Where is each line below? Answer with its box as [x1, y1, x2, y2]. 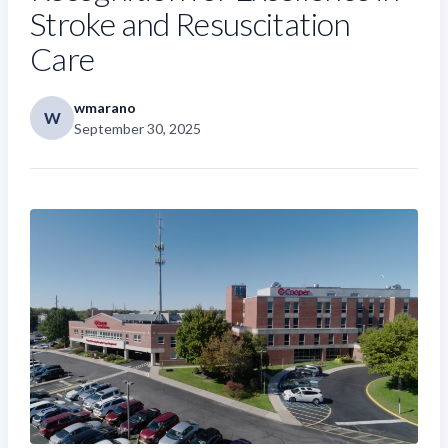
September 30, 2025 [74, 120, 201, 137]
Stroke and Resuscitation [30, 4, 351, 43]
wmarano [74, 99, 136, 116]
